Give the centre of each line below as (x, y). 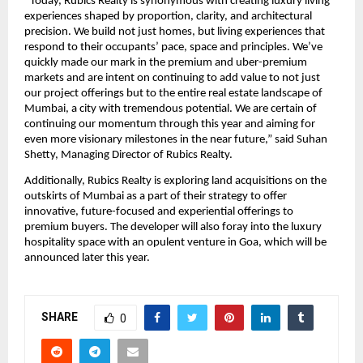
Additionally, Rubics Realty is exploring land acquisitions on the (175, 181)
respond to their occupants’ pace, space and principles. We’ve (173, 47)
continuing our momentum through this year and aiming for (170, 124)
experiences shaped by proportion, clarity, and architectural (168, 16)
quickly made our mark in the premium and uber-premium (166, 62)
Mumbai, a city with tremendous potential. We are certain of (171, 109)
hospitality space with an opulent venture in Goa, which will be (175, 243)
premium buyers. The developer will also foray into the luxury (173, 228)
